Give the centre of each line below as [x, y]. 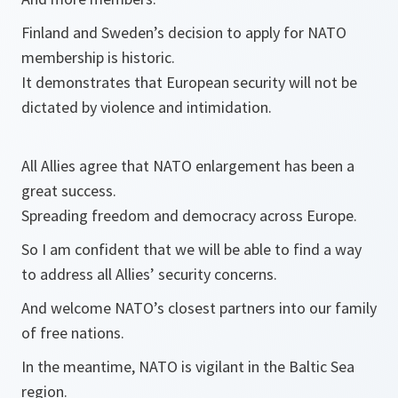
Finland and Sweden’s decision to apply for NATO [184, 32]
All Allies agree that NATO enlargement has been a [188, 166]
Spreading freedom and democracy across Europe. [189, 215]
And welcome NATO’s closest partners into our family [199, 308]
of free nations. [73, 333]
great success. [69, 191]
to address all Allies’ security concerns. [149, 274]
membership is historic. [98, 57]
